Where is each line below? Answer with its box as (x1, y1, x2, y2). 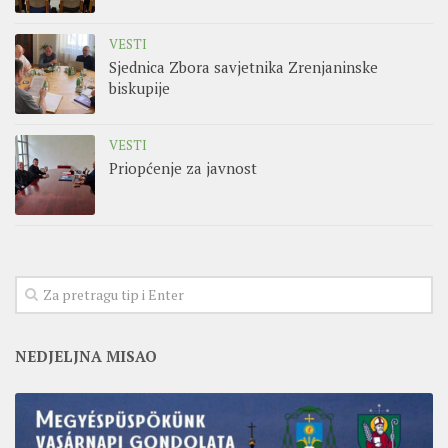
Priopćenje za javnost (109, 157, 257, 178)
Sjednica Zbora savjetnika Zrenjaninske (109, 56, 378, 77)
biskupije (109, 77, 170, 98)
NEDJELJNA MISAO (15, 345, 157, 366)
